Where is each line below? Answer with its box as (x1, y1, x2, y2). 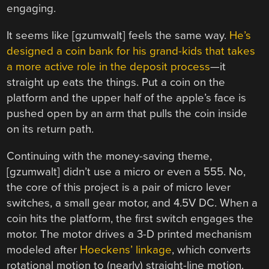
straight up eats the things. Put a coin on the (7, 76, 226, 89)
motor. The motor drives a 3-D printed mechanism (7, 227, 252, 241)
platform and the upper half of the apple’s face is (7, 91, 247, 105)
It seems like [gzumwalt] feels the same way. (7, 29, 230, 43)
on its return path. (7, 122, 94, 136)
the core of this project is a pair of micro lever (7, 180, 231, 194)
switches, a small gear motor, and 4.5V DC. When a (7, 196, 258, 210)
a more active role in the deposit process (7, 60, 211, 74)
